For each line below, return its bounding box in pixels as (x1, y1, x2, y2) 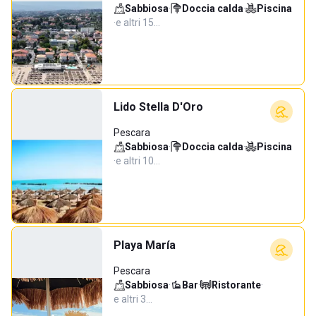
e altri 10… (116, 155, 160, 166)
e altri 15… (116, 17, 160, 28)
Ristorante (212, 279, 261, 291)
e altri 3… (114, 293, 152, 305)
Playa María (114, 238, 176, 252)
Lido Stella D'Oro (114, 100, 203, 114)
